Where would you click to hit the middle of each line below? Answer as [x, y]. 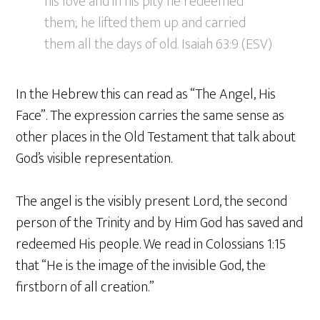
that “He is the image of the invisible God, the [141, 266]
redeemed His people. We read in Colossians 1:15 [151, 245]
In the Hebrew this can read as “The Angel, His [146, 95]
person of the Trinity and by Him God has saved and [160, 223]
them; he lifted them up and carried [145, 23]
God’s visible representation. [94, 159]
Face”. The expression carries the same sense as [150, 116]
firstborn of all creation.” [85, 287]
